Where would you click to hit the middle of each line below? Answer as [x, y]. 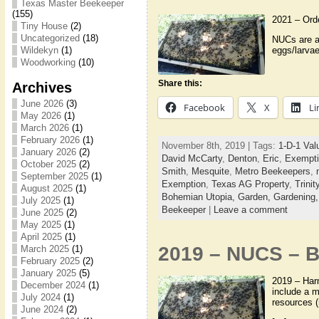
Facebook [204, 107]
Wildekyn [39, 50]
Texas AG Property [250, 184]
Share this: [180, 83]
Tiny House [44, 26]
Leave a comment [250, 209]
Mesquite [210, 171]
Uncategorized [50, 38]
